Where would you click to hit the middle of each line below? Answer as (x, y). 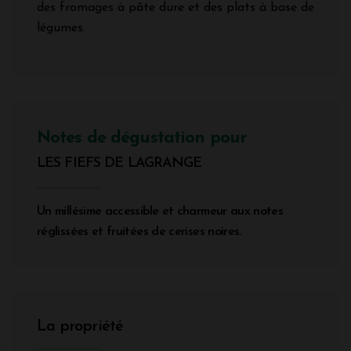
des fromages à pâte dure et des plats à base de (175, 8)
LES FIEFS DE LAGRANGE (119, 164)
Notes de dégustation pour (141, 139)
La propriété (80, 327)
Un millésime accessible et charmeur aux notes (160, 212)
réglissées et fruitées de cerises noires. (139, 232)
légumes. (61, 29)
